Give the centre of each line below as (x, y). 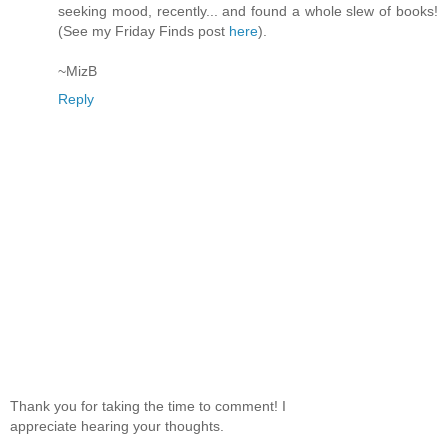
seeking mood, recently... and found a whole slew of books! (248, 10)
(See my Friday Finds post (143, 30)
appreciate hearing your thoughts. (117, 426)
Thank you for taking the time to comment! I (148, 406)
